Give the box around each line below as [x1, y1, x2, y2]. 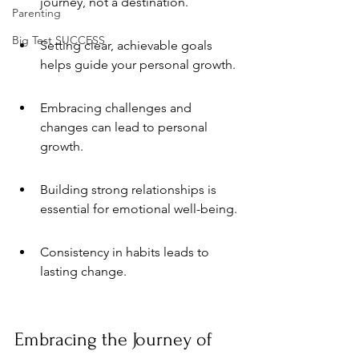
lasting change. [40, 264, 127, 279]
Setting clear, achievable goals [40, 38, 216, 53]
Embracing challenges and [40, 100, 195, 115]
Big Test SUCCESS [12, 33, 105, 47]
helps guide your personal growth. [40, 57, 236, 72]
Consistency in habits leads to [40, 244, 212, 260]
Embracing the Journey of [14, 329, 217, 350]
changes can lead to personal [40, 119, 211, 135]
